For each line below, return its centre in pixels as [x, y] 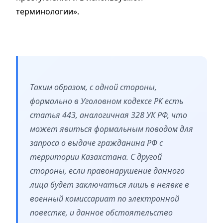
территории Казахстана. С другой [96, 157]
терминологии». [48, 12]
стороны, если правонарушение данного [107, 171]
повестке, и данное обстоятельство [101, 213]
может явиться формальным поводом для [111, 129]
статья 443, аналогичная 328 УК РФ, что [109, 115]
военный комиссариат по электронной [105, 199]
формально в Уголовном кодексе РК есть [107, 101]
